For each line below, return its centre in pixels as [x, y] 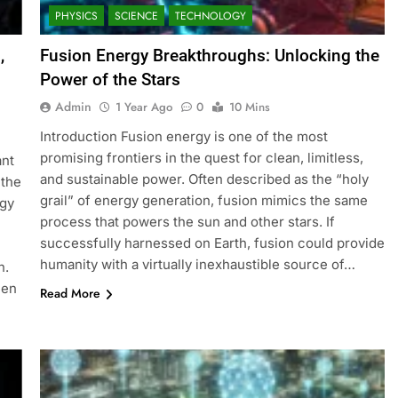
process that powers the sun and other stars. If [187, 222]
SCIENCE [136, 16]
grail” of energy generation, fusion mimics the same [203, 201]
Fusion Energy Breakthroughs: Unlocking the [209, 56]
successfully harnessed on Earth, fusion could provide [212, 243]
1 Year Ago [143, 107]
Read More [70, 294]
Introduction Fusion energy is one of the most [183, 137]
